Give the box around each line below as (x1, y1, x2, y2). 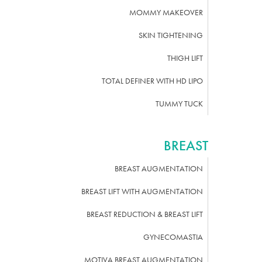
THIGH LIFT (167, 53, 203, 63)
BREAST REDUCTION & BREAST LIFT (87, 209, 203, 219)
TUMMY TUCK (156, 98, 203, 109)
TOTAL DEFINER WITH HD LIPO (102, 75, 203, 86)
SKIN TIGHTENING (139, 30, 203, 40)
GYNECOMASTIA (143, 232, 203, 242)
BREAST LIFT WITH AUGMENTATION (81, 186, 203, 196)
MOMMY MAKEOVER (129, 7, 203, 18)
